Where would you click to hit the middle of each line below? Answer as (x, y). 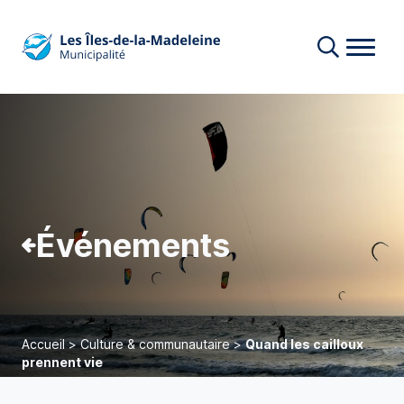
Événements (133, 245)
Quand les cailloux (304, 344)
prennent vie (62, 362)
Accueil (43, 344)
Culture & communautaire (155, 344)
